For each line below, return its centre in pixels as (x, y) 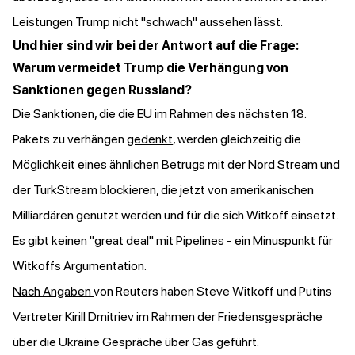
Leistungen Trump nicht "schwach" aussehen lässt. (149, 22)
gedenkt (150, 139)
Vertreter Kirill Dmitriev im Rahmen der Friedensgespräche (168, 317)
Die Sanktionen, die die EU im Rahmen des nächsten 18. (159, 114)
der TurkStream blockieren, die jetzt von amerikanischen (163, 190)
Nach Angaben (53, 292)
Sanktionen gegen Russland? (103, 90)
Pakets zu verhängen (70, 139)
